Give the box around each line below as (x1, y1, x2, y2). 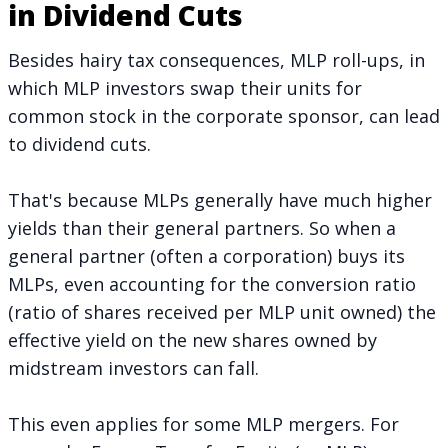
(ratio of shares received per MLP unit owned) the (8, 299, 436, 324)
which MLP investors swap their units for (8, 75, 362, 100)
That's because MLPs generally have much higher (8, 187, 432, 212)
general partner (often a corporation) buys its (8, 243, 405, 268)
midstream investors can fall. (8, 355, 264, 380)
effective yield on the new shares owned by (8, 327, 377, 352)
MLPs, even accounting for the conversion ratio (8, 271, 416, 296)
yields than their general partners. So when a (8, 215, 396, 240)
